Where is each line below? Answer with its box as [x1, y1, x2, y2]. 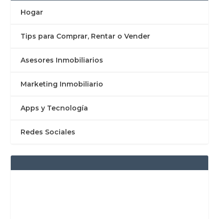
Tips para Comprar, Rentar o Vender [21, 32, 151, 41]
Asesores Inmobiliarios [21, 56, 104, 65]
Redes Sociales [21, 128, 76, 137]
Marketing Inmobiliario [21, 80, 104, 89]
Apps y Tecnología [21, 104, 88, 113]
